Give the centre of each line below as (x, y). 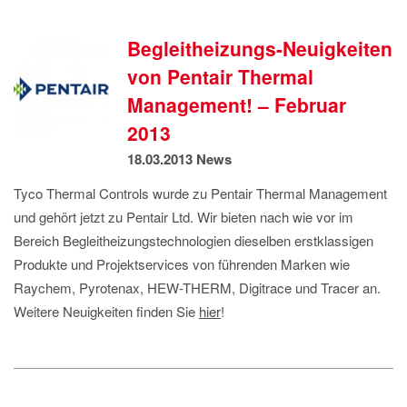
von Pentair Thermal (220, 77)
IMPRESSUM (67, 13)
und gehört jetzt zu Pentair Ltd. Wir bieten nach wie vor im (184, 217)
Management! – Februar (236, 105)
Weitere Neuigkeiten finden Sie (106, 312)
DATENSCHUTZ (77, 40)
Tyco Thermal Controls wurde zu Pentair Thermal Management (200, 194)
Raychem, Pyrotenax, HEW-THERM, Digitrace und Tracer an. (197, 288)
